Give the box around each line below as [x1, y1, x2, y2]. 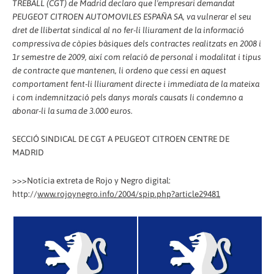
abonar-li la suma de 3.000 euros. [12, 105, 133, 116]
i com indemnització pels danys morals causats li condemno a [12, 92, 243, 102]
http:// [12, 188, 37, 199]
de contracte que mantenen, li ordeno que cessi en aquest [12, 65, 226, 75]
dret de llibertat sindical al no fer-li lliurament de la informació [12, 24, 244, 35]
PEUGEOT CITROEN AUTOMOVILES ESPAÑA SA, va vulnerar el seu [12, 11, 251, 21]
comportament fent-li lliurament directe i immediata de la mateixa [12, 78, 259, 89]
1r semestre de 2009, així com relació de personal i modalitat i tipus [12, 51, 261, 62]
